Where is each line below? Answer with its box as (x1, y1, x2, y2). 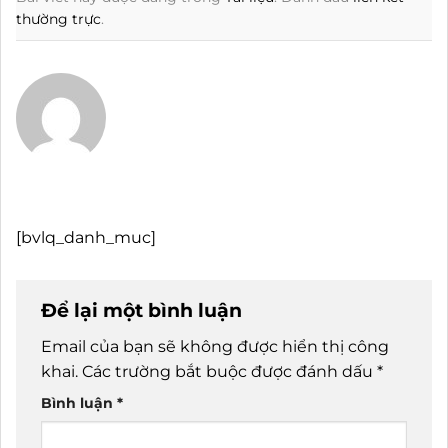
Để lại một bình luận (41, 297, 247, 322)
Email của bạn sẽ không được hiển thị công (41, 337, 389, 357)
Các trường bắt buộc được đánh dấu (82, 362, 377, 382)
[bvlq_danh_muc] (16, 227, 156, 247)
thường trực (16, 9, 101, 28)
